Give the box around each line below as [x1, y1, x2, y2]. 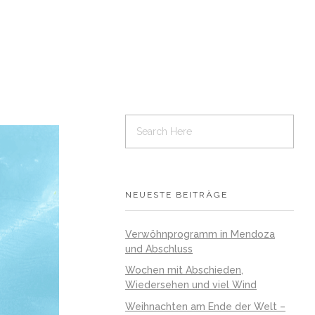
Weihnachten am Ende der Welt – [125, 301, 285, 313]
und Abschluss [125, 243, 193, 255]
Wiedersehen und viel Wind [125, 279, 257, 291]
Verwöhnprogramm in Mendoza [125, 228, 275, 240]
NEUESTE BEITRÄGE [125, 190, 228, 200]
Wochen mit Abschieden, [125, 264, 243, 276]
